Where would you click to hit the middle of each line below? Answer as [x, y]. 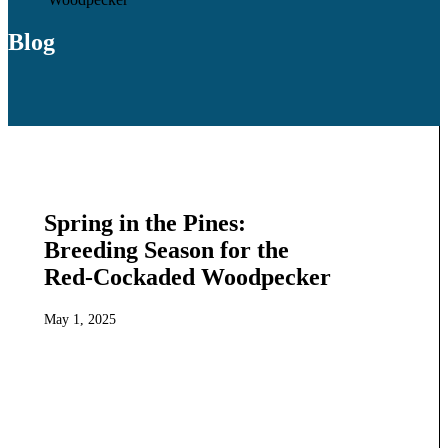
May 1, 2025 [80, 320]
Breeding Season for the [166, 249]
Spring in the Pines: [145, 222]
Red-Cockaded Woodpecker [187, 276]
